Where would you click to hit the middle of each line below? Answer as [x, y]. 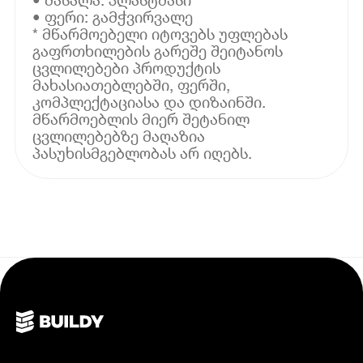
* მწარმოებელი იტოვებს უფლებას [160, 33]
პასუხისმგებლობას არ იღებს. [143, 152]
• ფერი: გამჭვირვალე [113, 16]
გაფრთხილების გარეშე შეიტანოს [158, 50]
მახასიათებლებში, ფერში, [132, 84]
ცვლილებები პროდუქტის [127, 67]
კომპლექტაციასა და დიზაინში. [149, 101]
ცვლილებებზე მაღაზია [119, 135]
